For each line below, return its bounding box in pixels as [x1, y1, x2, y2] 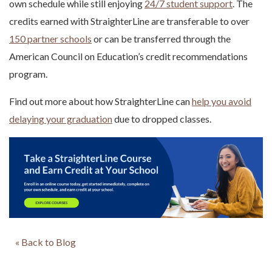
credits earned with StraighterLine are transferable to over [9, 15, 250, 27]
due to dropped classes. [112, 113, 211, 125]
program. [9, 68, 49, 80]
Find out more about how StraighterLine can [9, 95, 192, 107]
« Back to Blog [15, 236, 76, 248]
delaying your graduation [9, 113, 112, 125]
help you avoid [192, 95, 251, 107]
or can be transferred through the [92, 33, 231, 45]
